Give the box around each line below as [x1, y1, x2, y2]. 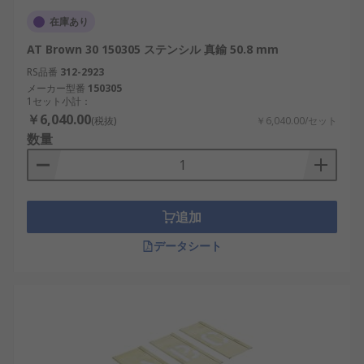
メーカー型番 [27, 81, 85, 95]
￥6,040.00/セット [256, 114, 337, 128]
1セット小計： [27, 94, 91, 108]
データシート [154, 238, 222, 253]
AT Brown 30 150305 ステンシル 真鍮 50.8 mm [27, 41, 279, 57]
